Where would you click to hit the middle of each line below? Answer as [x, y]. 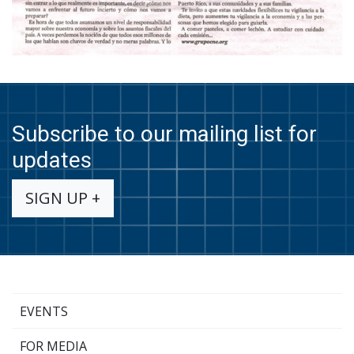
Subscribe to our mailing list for [164, 134]
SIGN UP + [63, 198]
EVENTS [43, 311]
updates [52, 160]
